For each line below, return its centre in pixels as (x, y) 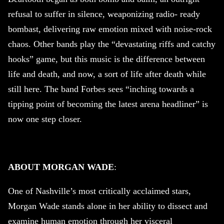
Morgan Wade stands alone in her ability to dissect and (108, 206)
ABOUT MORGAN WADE (61, 167)
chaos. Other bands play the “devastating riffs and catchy (112, 44)
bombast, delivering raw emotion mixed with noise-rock (110, 29)
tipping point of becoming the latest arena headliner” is (108, 104)
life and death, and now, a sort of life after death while (107, 74)
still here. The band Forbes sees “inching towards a (101, 89)
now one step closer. (45, 119)
